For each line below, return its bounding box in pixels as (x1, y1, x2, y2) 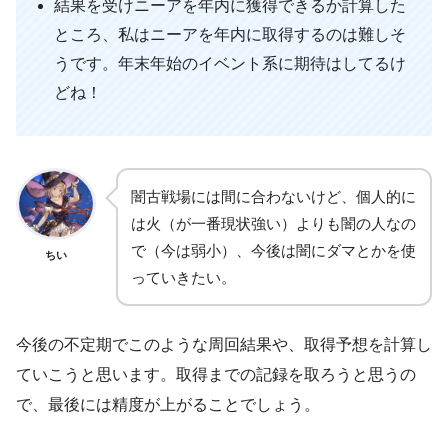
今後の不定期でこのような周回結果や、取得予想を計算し (16, 336, 432, 354)
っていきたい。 (131, 269, 236, 287)
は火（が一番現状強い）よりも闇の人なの (131, 215, 416, 233)
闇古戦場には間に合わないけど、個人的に (131, 188, 416, 206)
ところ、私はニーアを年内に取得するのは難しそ (54, 26, 407, 44)
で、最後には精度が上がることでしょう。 (16, 396, 320, 414)
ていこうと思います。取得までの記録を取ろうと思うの (16, 366, 416, 384)
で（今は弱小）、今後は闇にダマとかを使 (131, 242, 416, 260)
